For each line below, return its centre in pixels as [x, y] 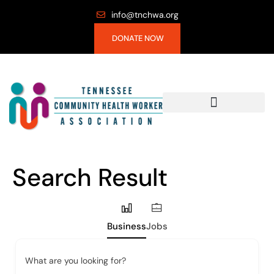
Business [126, 226]
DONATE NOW [138, 38]
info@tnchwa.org [145, 15]
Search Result [90, 177]
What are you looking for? [76, 260]
